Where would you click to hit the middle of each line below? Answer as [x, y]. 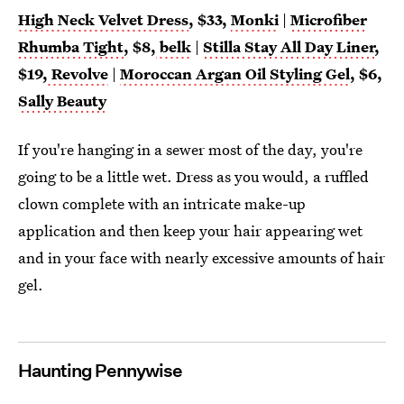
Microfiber [329, 19]
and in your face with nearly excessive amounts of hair [202, 257]
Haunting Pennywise [100, 370]
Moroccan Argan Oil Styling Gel [235, 73]
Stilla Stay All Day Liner [289, 46]
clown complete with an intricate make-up [162, 203]
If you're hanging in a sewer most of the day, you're [190, 149]
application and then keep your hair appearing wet [190, 230]
